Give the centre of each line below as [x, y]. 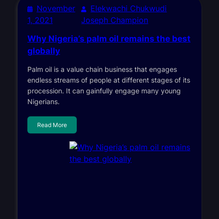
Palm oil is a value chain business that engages [102, 69]
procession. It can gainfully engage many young [104, 90]
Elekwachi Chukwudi [129, 8]
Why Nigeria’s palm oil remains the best [109, 38]
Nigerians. [43, 101]
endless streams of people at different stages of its [109, 80]
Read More [52, 125]
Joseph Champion [115, 20]
